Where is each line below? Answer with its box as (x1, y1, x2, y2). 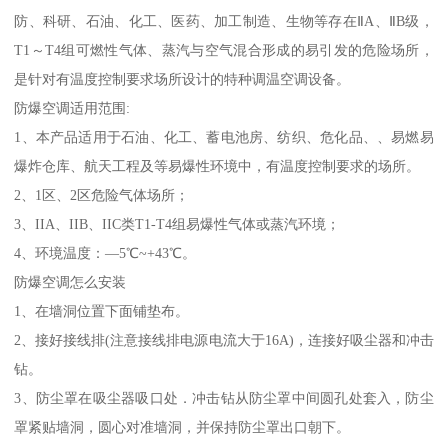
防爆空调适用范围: (14, 100, 131, 117)
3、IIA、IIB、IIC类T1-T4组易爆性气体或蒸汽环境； (14, 216, 341, 233)
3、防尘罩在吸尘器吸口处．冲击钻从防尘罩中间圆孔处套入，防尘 (14, 390, 434, 407)
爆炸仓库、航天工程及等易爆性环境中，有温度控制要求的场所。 (14, 158, 421, 175)
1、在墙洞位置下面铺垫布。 (14, 303, 190, 320)
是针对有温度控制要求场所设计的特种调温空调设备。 (14, 71, 351, 88)
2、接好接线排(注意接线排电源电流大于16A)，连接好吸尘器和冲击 (14, 332, 434, 349)
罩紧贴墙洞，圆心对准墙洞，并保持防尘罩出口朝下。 (14, 419, 351, 436)
